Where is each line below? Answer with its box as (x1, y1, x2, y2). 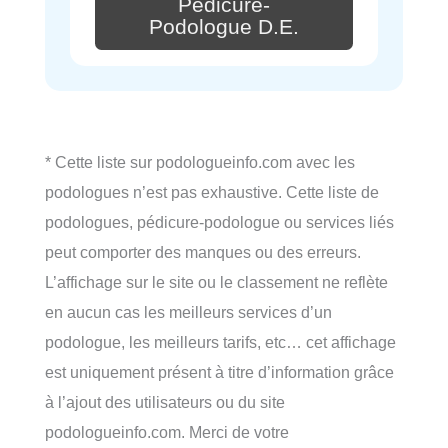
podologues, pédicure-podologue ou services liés (45, 213, 394, 231)
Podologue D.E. (149, 14, 299, 39)
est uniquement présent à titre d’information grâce (45, 363, 394, 381)
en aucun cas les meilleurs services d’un (45, 303, 332, 321)
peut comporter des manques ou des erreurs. (45, 243, 361, 261)
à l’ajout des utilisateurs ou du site (45, 393, 285, 411)
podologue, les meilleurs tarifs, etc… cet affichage (45, 333, 396, 351)
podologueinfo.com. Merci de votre (45, 423, 289, 441)
